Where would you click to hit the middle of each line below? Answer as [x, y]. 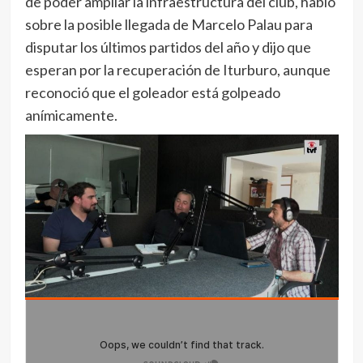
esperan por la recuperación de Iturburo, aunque [177, 70]
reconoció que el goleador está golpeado [152, 92]
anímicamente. [71, 115]
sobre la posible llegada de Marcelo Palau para [169, 24]
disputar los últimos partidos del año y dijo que [168, 47]
